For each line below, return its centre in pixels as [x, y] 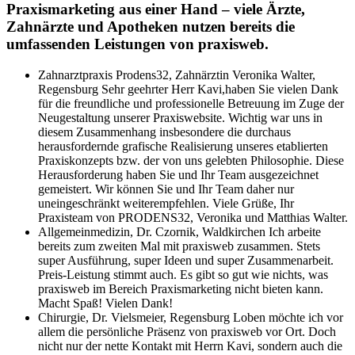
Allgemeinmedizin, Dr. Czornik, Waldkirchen [153, 231]
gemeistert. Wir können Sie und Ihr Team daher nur [166, 189]
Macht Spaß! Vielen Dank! [105, 303]
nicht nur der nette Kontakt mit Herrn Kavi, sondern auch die [190, 345]
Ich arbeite [295, 231]
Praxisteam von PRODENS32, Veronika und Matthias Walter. [193, 217]
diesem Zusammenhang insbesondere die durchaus [164, 132]
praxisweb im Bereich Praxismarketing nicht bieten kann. [181, 288]
